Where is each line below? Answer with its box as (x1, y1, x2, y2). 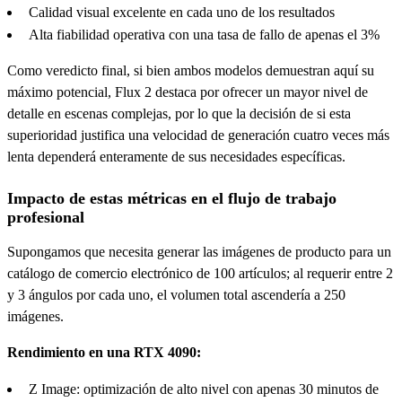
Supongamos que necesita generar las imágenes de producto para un (7, 243, 391, 259)
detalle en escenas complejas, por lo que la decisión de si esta (7, 105, 351, 121)
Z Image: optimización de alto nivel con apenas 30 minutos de (29, 380, 379, 397)
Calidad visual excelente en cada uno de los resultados (29, 4, 335, 20)
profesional (7, 207, 84, 226)
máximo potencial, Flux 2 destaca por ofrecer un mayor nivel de (7, 83, 368, 100)
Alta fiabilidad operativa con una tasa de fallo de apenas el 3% (29, 26, 380, 42)
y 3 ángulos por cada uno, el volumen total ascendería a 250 (7, 286, 345, 302)
